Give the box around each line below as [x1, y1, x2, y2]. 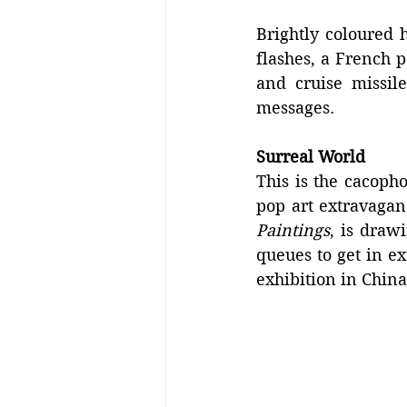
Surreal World [256, 147, 365, 167]
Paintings [256, 221, 330, 241]
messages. [256, 98, 334, 118]
